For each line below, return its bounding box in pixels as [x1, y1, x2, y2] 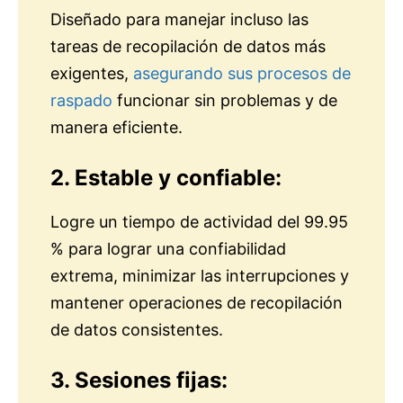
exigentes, [50, 64, 133, 84]
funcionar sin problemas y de [112, 91, 337, 111]
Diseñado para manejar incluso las [50, 10, 309, 30]
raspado [50, 91, 112, 111]
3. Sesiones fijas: [50, 367, 228, 394]
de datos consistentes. [50, 320, 223, 340]
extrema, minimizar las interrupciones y [50, 266, 349, 286]
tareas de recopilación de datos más [50, 37, 326, 57]
